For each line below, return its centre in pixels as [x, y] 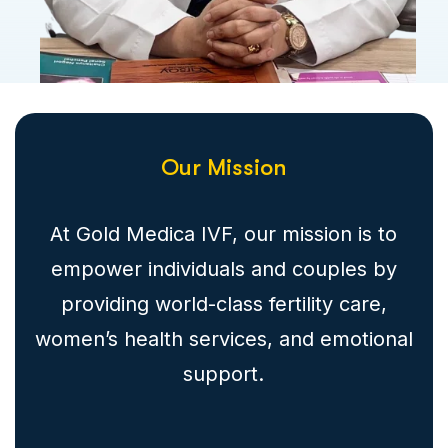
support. [224, 373]
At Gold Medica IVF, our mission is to [224, 233]
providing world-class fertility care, [223, 303]
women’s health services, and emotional [223, 338]
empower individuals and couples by [223, 268]
